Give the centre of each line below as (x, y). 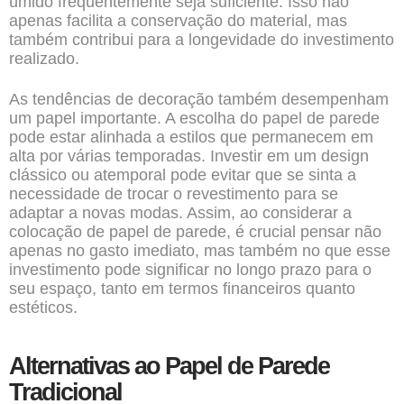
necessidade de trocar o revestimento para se (174, 194)
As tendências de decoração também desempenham (199, 99)
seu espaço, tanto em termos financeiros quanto (182, 289)
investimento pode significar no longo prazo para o (190, 270)
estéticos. (43, 308)
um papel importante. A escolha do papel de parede (194, 118)
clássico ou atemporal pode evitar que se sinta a (183, 175)
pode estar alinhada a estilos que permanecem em (191, 137)
